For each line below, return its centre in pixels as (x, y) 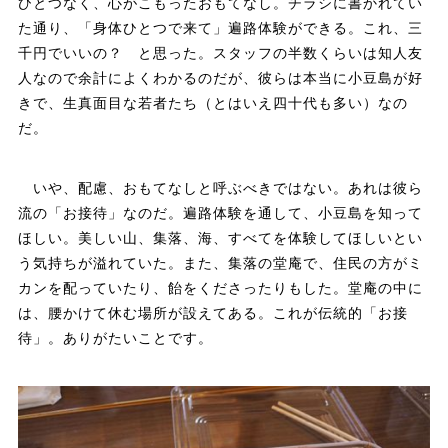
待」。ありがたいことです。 (115, 337)
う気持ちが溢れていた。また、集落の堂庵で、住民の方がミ (220, 262)
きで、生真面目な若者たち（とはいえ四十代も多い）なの (212, 102)
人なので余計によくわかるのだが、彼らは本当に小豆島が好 (220, 77)
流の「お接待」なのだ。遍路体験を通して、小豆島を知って (220, 212)
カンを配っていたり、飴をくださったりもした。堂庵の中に (220, 287)
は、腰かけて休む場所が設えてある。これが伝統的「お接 (212, 312)
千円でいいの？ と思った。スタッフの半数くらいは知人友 (220, 52)
